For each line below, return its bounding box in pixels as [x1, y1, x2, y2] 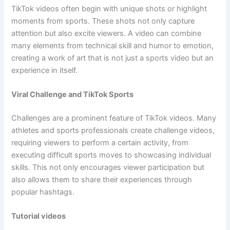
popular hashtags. [11, 187, 75, 197]
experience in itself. [11, 65, 78, 75]
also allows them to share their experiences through [11, 175, 193, 184]
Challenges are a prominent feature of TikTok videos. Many [11, 113, 217, 123]
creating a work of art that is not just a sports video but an [11, 53, 214, 63]
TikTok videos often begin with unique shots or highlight [11, 4, 207, 13]
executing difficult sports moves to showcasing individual [11, 150, 212, 160]
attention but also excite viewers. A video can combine [11, 28, 202, 38]
